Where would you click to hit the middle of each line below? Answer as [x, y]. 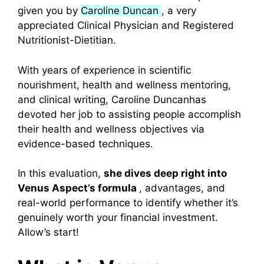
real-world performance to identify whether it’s [128, 203]
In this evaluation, [61, 174]
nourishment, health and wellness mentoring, [124, 85]
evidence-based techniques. [85, 143]
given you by [49, 11]
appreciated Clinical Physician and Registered [126, 26]
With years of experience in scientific [104, 70]
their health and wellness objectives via [111, 129]
